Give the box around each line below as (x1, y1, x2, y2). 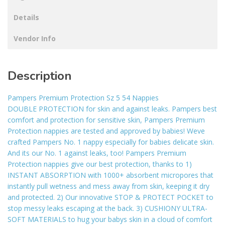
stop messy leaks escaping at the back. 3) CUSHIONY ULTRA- (8, 203, 207, 213)
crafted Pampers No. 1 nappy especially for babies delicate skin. (8, 137, 214, 147)
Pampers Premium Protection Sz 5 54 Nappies (8, 93, 159, 103)
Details (14, 13, 39, 23)
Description (8, 68, 72, 84)
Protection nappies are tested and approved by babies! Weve (8, 126, 205, 136)
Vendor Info (14, 34, 56, 44)
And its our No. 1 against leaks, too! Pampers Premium (8, 148, 186, 158)
